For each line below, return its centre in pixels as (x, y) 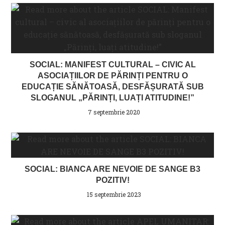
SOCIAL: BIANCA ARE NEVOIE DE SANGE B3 (113, 169)
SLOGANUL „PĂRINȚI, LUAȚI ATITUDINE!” (113, 97)
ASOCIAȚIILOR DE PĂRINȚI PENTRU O (113, 75)
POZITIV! (113, 180)
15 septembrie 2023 (114, 194)
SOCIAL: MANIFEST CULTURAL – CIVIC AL (113, 64)
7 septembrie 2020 (114, 112)
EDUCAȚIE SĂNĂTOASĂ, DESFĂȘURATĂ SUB (113, 86)
